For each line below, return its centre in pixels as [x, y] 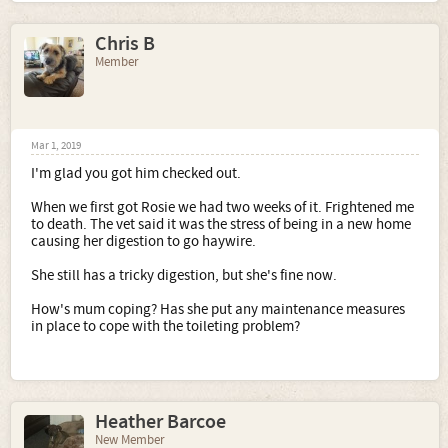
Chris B [125, 44]
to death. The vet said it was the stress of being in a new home [221, 224]
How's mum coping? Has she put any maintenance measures [218, 309]
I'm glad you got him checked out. [136, 173]
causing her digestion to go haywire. [143, 241]
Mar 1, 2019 [56, 146]
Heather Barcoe [160, 422]
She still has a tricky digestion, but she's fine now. [184, 275]
